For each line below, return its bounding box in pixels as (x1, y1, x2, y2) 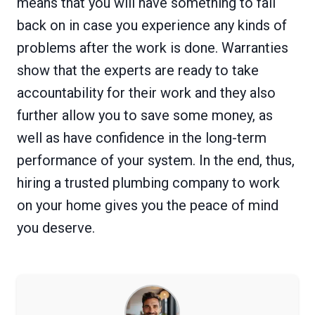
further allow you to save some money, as (17, 107, 273, 124)
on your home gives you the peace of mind (17, 197, 278, 214)
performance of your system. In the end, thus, (17, 152, 295, 169)
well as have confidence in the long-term (17, 129, 266, 147)
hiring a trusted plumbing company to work (17, 174, 280, 192)
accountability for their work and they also (17, 84, 276, 102)
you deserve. (17, 219, 95, 237)
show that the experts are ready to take (17, 62, 259, 79)
